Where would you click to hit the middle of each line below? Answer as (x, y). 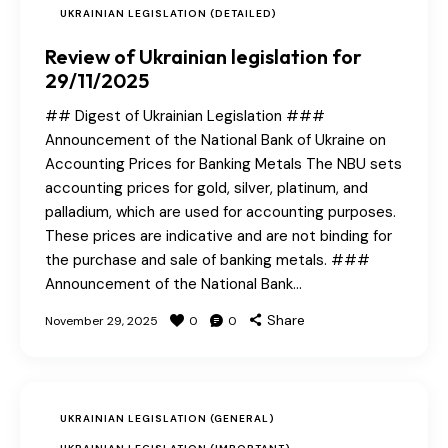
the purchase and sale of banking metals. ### (207, 260)
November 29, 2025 (101, 321)
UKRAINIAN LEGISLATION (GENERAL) (167, 419)
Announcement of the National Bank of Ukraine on (215, 140)
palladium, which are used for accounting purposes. (220, 212)
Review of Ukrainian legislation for (203, 57)
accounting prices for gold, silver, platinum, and (206, 188)
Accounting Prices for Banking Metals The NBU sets (223, 164)
